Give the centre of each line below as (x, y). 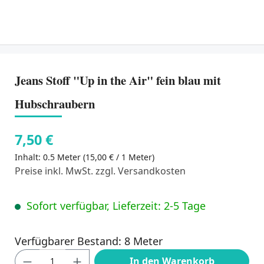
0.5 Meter (63, 157)
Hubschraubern (55, 104)
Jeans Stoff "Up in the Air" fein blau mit (118, 80)
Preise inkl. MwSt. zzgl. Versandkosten (100, 171)
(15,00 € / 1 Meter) (119, 157)
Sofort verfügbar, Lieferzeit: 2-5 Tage (115, 205)
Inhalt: (29, 157)
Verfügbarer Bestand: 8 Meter (89, 241)
